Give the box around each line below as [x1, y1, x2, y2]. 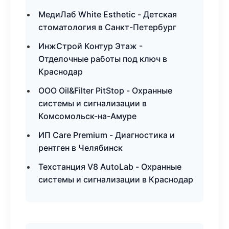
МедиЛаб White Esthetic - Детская [38, 9, 177, 19]
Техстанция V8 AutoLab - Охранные [38, 162, 181, 172]
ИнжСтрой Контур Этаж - [38, 41, 143, 51]
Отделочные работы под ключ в [38, 54, 167, 64]
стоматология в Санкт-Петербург [38, 22, 176, 32]
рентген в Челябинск [38, 143, 123, 153]
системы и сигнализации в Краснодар [38, 174, 193, 185]
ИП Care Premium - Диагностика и [38, 130, 175, 140]
